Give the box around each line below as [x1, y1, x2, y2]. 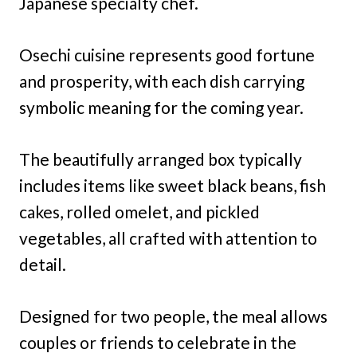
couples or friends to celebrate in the [19, 332, 296, 353]
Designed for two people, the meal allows [19, 306, 328, 327]
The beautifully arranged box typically [19, 149, 302, 170]
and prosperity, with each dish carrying [19, 71, 304, 92]
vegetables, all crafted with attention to [19, 228, 317, 249]
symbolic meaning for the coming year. [19, 97, 304, 118]
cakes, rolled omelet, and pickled [19, 202, 260, 222]
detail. [19, 254, 66, 275]
